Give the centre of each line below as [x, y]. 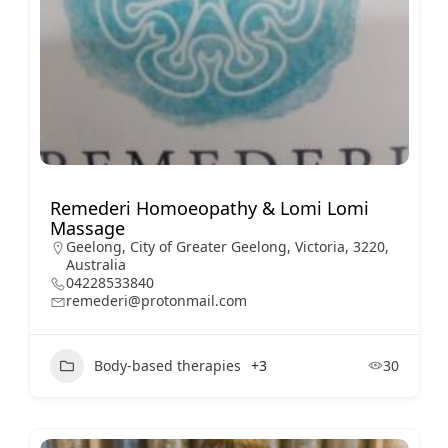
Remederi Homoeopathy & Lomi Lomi [209, 207]
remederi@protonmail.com [156, 300]
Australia [95, 264]
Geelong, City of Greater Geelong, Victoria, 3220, [227, 246]
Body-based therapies [167, 366]
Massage [87, 227]
